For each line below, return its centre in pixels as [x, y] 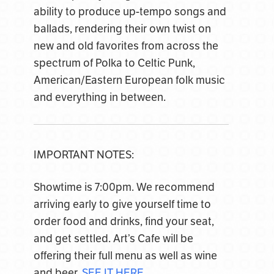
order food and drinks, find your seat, [124, 221]
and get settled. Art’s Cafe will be [113, 239]
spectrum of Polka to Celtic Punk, [114, 63]
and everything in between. [99, 97]
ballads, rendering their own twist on [122, 29]
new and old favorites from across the [126, 46]
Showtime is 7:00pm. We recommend [124, 187]
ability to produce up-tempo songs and [130, 12]
